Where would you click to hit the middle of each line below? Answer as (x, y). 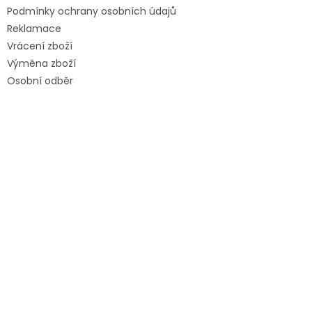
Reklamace (34, 29)
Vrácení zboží (40, 46)
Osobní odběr (40, 81)
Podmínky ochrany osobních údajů (92, 11)
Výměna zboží (41, 64)
